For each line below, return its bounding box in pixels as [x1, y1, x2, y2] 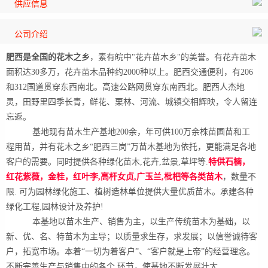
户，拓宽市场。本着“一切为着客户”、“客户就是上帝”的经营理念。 [6, 247, 255, 256]
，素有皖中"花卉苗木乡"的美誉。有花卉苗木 [90, 53, 256, 62]
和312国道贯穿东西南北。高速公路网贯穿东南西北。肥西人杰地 [6, 83, 245, 92]
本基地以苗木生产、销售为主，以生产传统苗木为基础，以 [6, 217, 250, 226]
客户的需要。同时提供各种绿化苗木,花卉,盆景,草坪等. [6, 157, 208, 166]
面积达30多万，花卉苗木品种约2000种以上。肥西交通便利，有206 [6, 68, 253, 77]
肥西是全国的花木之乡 [6, 53, 90, 62]
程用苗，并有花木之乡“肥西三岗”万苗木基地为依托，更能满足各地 [6, 142, 256, 151]
